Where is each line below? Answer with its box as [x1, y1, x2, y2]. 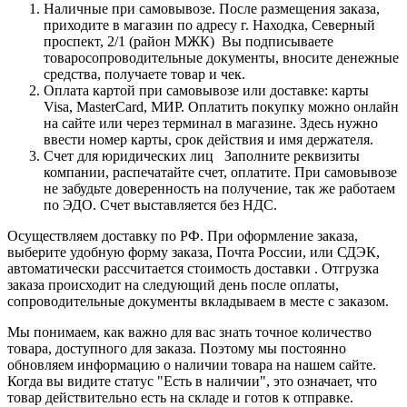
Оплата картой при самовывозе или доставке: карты [44, 82, 369, 98]
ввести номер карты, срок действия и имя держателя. [44, 131, 373, 147]
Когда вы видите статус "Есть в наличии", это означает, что [7, 372, 377, 389]
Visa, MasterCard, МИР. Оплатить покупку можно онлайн [44, 98, 399, 114]
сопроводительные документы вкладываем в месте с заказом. [7, 293, 396, 309]
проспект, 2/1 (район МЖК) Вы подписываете [44, 33, 333, 49]
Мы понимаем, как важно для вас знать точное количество [7, 323, 372, 340]
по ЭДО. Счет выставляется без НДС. [44, 196, 277, 213]
